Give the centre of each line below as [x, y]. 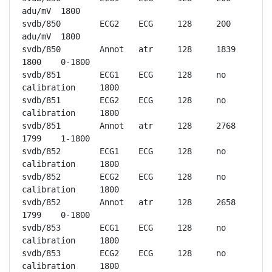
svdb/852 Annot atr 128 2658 [41, 202]
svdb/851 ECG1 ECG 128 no [41, 75]
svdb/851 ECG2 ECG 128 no [41, 100]
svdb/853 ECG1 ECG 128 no [41, 228]
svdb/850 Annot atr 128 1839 [41, 49]
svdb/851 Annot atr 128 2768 [41, 126]
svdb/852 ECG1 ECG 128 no [41, 151]
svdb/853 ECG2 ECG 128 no [41, 253]
